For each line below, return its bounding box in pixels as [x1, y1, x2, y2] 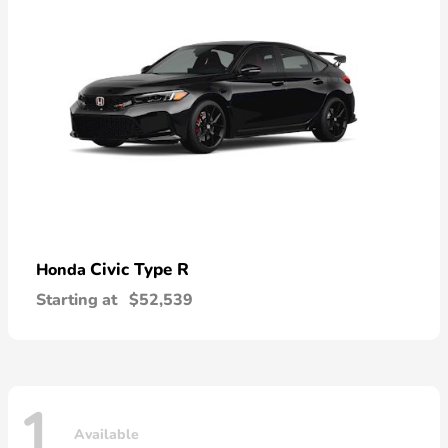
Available [74, 424, 139, 444]
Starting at [36, 289, 117, 311]
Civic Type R [90, 258, 189, 281]
